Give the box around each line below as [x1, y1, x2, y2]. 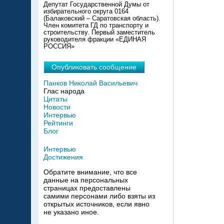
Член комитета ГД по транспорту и [43, 21, 148, 29]
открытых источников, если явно [43, 200, 149, 208]
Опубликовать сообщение [51, 63, 136, 71]
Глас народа [43, 87, 84, 95]
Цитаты [43, 95, 67, 103]
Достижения [43, 153, 83, 161]
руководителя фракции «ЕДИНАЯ [43, 35, 146, 43]
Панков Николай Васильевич [43, 79, 137, 87]
